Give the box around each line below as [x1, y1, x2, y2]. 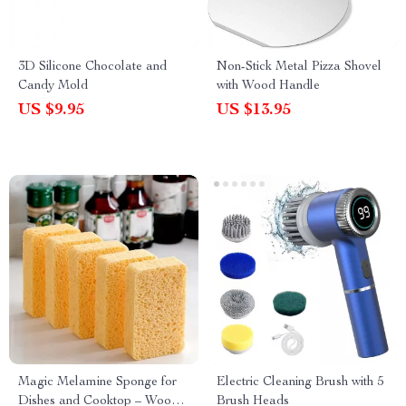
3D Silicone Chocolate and [18, 61, 167, 73]
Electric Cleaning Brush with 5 [217, 376, 383, 389]
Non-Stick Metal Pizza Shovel [217, 61, 382, 73]
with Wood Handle [217, 80, 320, 92]
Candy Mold [18, 80, 88, 92]
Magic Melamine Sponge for [18, 376, 177, 389]
